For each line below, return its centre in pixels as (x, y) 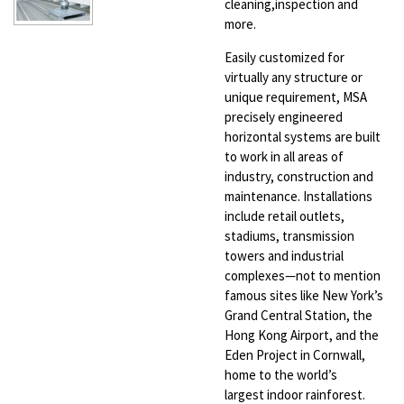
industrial (317, 256)
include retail (262, 216)
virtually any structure (288, 77)
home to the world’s (281, 375)
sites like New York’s (326, 295)
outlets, (322, 216)
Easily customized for (285, 57)
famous (247, 295)
